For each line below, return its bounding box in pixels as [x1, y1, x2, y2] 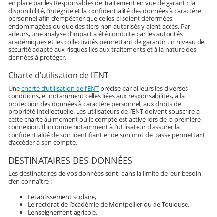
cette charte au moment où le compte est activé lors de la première [8, 115, 201, 124]
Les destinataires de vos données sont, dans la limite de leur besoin [8, 169, 201, 178]
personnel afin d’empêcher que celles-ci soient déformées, [8, 14, 174, 23]
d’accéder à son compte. [8, 138, 77, 147]
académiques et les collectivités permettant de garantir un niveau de [8, 37, 204, 46]
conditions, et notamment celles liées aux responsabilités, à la [8, 92, 185, 101]
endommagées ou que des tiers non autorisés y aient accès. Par [8, 22, 190, 31]
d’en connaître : [8, 177, 52, 186]
